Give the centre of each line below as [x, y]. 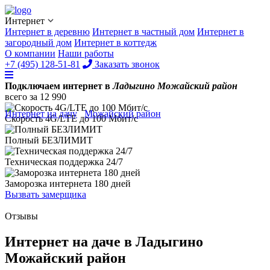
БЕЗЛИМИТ [67, 140]
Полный [23, 140]
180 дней [112, 184]
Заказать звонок [126, 64]
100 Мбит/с [115, 118]
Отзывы [21, 216]
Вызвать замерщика [46, 194]
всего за [22, 97]
